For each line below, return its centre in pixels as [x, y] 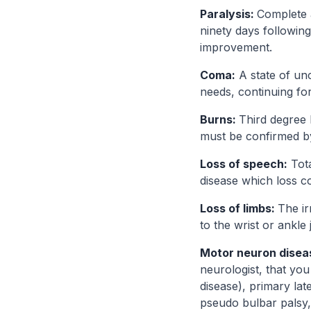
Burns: [219, 119]
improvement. [236, 47]
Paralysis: [228, 14]
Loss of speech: [244, 164]
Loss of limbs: [239, 208]
